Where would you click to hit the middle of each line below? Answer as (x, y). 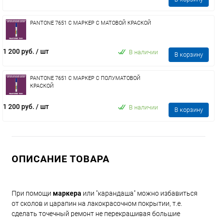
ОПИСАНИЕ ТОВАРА (61, 159)
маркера (67, 193)
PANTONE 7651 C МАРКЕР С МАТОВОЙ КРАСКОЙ (91, 23)
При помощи (32, 193)
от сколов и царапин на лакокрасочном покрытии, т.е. (97, 203)
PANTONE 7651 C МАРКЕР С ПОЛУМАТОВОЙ (85, 78)
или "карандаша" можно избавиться (139, 193)
